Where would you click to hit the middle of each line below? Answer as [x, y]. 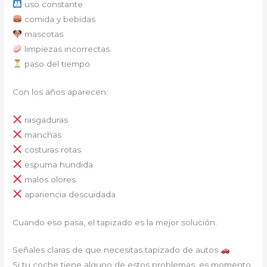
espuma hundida [57, 164]
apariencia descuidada [69, 194]
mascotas [42, 34]
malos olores [49, 179]
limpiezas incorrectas [66, 49]
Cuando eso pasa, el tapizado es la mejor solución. [115, 222]
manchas [41, 134]
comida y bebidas [58, 19]
